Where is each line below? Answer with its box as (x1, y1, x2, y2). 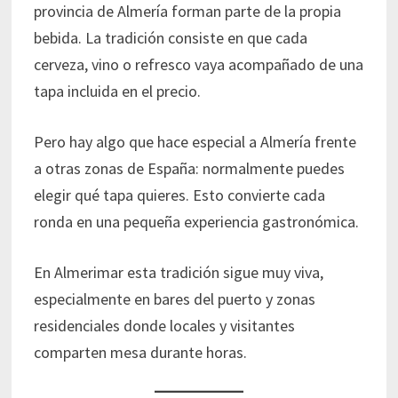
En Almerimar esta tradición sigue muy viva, (33, 262, 323, 283)
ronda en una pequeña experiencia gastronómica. (33, 211, 359, 233)
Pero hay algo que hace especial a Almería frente (33, 131, 356, 153)
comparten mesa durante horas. (33, 342, 247, 363)
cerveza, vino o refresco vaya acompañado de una (33, 54, 363, 76)
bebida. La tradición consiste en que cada (33, 28, 307, 49)
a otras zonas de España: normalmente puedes (33, 158, 345, 179)
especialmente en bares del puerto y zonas (33, 289, 315, 310)
